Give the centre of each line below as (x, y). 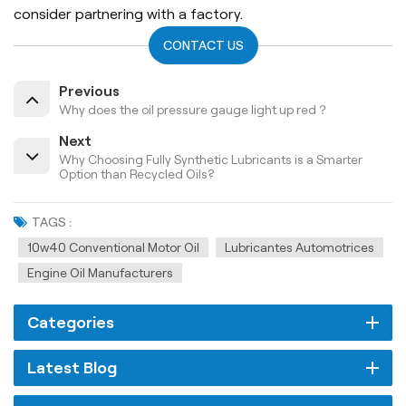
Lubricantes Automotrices (300, 247)
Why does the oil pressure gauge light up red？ (194, 109)
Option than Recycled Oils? (137, 174)
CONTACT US (203, 45)
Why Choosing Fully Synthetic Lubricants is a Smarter (211, 159)
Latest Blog (72, 367)
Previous (89, 91)
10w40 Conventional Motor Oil (113, 247)
